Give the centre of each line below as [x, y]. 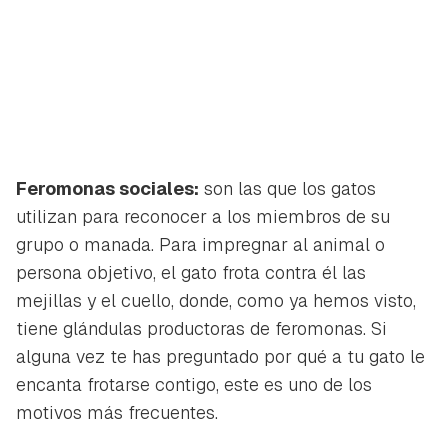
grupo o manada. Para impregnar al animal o [200, 245]
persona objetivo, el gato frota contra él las [191, 273]
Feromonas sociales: [107, 189]
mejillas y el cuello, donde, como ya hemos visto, [216, 301]
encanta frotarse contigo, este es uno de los [194, 385]
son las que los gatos [287, 189]
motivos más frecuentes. [117, 413]
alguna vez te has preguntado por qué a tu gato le [220, 357]
